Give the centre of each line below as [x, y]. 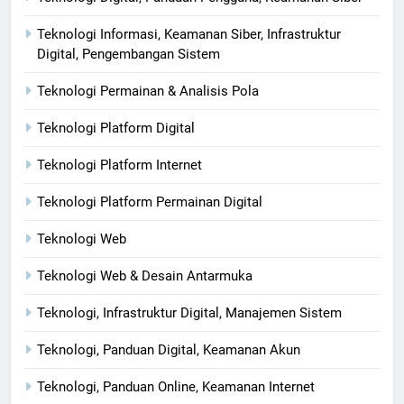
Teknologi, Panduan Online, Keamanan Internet [176, 386]
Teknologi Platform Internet [119, 165]
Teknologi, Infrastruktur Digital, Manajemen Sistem [189, 312]
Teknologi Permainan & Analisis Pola [148, 91]
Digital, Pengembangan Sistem [129, 54]
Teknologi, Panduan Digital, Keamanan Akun [169, 349]
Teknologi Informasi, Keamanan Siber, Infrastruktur [189, 34]
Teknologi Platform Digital [116, 128]
